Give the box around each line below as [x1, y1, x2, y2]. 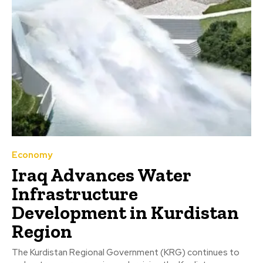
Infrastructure [12, 183, 138, 205]
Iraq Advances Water [12, 164, 191, 187]
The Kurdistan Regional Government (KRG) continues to [12, 247, 240, 259]
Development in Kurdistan [12, 201, 239, 224]
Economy [12, 149, 52, 161]
